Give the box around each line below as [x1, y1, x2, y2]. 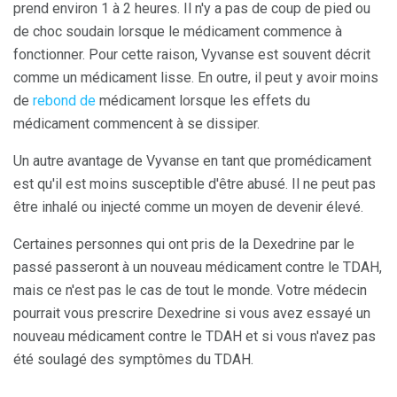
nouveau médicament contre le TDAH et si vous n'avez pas [13, 327, 376, 345]
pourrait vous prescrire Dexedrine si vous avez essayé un [13, 304, 370, 322]
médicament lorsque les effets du [96, 91, 310, 109]
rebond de [33, 91, 96, 109]
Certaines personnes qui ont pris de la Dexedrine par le [13, 235, 354, 253]
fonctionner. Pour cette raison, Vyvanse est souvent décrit [13, 45, 370, 63]
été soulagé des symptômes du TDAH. [13, 350, 253, 368]
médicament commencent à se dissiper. [13, 114, 260, 132]
